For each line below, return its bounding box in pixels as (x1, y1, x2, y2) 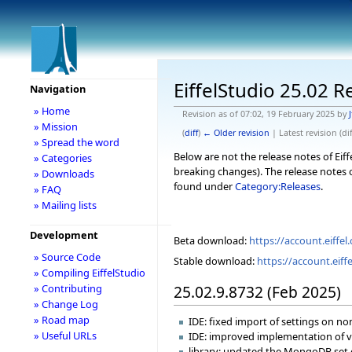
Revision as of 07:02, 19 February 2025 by (181, 108, 349, 119)
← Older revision (202, 126, 269, 138)
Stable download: (174, 253, 257, 268)
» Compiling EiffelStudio (33, 266, 145, 280)
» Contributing (33, 281, 102, 295)
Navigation (29, 82, 86, 96)
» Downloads (33, 167, 94, 181)
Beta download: (174, 233, 249, 248)
